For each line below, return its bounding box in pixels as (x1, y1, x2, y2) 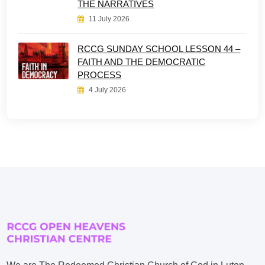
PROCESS (77, 70, 122, 80)
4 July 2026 (87, 86, 127, 94)
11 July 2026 (87, 15, 130, 23)
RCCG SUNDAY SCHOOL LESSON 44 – (77, 44, 241, 54)
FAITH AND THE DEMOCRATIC (77, 57, 206, 67)
